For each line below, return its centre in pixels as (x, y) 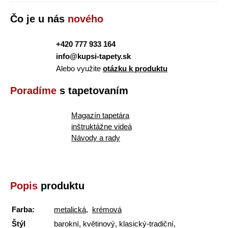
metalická (70, 209)
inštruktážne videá (102, 126)
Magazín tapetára (100, 115)
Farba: (23, 209)
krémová (107, 209)
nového (85, 19)
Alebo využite (79, 68)
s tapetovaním (92, 91)
